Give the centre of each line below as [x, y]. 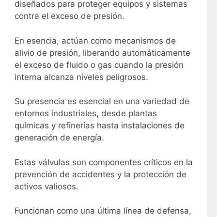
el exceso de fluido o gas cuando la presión [99, 65]
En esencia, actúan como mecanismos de [95, 40]
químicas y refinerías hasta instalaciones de [100, 126]
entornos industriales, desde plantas [86, 114]
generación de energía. [59, 138]
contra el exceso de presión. [70, 16]
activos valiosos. [46, 186]
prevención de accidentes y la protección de [101, 174]
